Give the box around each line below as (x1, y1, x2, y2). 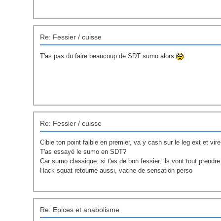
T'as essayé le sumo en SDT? (40, 148, 127, 156)
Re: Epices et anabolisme (40, 206, 120, 214)
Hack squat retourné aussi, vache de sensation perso (40, 167, 193, 175)
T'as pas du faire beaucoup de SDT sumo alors (40, 52, 177, 60)
